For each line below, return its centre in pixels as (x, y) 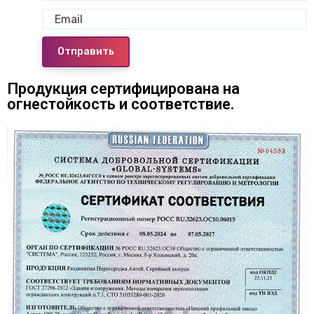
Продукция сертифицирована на (123, 89)
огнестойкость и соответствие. (121, 104)
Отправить (86, 52)
